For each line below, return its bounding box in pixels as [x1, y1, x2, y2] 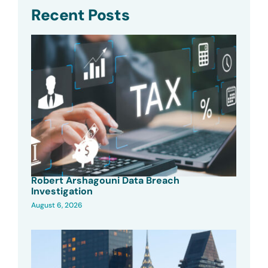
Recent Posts [31, 5, 130, 26]
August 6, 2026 [31, 200, 83, 210]
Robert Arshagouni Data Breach [31, 173, 179, 187]
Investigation [31, 184, 93, 197]
